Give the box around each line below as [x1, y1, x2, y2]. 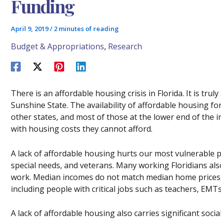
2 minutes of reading [54, 24, 119, 33]
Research [108, 41, 142, 52]
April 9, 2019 [11, 24, 50, 33]
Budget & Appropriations [11, 41, 104, 52]
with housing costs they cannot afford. [11, 123, 152, 134]
